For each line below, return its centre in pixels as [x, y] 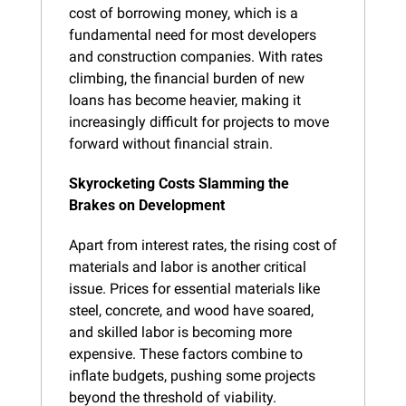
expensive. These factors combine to [186, 353]
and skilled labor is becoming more [180, 332]
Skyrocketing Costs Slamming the [179, 183]
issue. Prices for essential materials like [194, 288]
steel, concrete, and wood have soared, [191, 310]
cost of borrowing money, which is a [184, 13]
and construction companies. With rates [196, 56]
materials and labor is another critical [188, 266]
